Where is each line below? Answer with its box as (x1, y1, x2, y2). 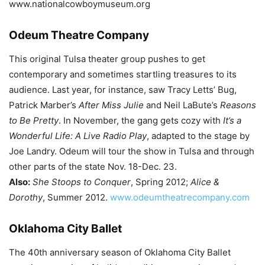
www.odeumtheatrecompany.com (110, 192, 250, 203)
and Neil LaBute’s (144, 99, 218, 111)
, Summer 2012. (43, 192, 110, 203)
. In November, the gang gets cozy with (59, 115, 223, 126)
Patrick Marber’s (9, 99, 79, 111)
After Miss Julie (79, 99, 144, 111)
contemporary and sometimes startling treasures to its (9, 69, 237, 80)
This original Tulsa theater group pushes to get (9, 53, 205, 64)
